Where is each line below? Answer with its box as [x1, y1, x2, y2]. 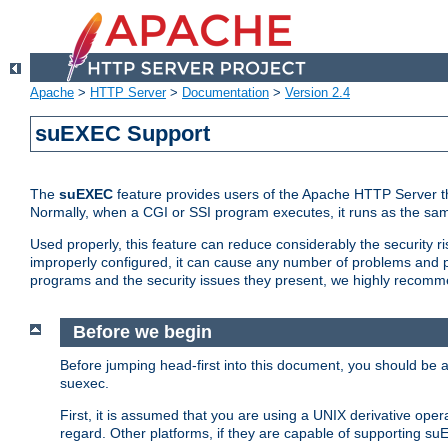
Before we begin [72, 322, 212, 343]
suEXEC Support [35, 121, 211, 147]
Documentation [182, 85, 269, 101]
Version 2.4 [285, 85, 350, 101]
